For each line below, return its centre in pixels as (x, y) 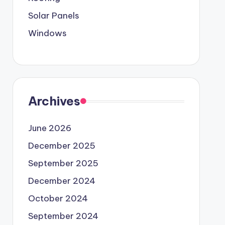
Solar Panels (53, 16)
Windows (47, 33)
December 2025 (62, 146)
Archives (54, 101)
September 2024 (63, 216)
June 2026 (49, 128)
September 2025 (63, 163)
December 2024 (62, 181)
